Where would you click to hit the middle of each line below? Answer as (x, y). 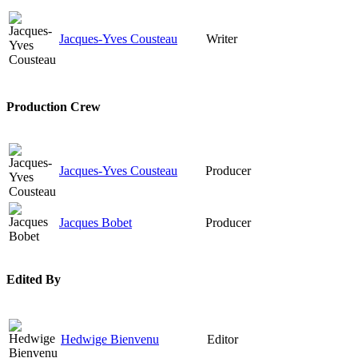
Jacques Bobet (95, 222)
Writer (222, 39)
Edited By (34, 280)
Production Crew (54, 106)
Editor (223, 340)
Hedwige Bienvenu (110, 340)
